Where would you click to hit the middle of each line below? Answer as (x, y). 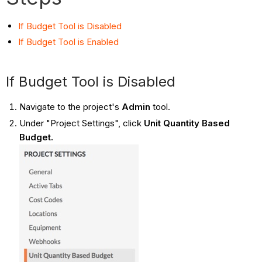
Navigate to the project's (70, 107)
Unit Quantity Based (187, 123)
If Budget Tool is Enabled (69, 42)
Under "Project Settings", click (81, 123)
